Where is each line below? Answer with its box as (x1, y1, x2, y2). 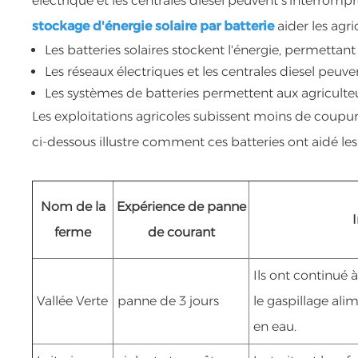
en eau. (253, 318, 297, 334)
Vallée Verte (37, 292, 109, 308)
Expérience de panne (116, 198, 246, 214)
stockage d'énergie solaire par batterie (32, 18, 275, 34)
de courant (147, 224, 215, 240)
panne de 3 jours (117, 292, 220, 308)
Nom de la (40, 198, 105, 214)
